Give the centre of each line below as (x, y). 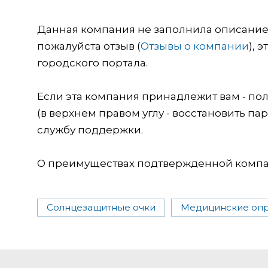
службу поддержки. (90, 130)
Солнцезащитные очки (101, 207)
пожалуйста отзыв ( (89, 46)
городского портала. (92, 63)
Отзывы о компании (195, 46)
